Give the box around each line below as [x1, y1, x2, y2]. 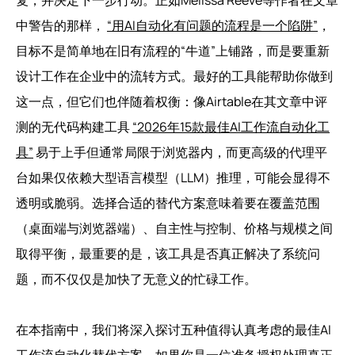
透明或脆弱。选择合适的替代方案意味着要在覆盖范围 [16, 193, 320, 212]
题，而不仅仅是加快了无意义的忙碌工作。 [16, 269, 257, 288]
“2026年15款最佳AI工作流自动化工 [132, 117, 330, 136]
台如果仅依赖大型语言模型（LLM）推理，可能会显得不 [16, 168, 330, 186]
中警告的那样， [16, 16, 107, 34]
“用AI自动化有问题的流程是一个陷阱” [107, 16, 318, 34]
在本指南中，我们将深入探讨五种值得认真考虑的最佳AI [16, 320, 331, 338]
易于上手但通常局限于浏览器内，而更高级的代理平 [33, 143, 327, 161]
